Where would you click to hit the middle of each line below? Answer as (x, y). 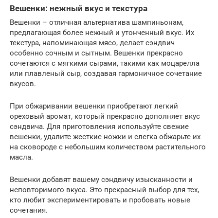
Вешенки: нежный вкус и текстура (79, 9)
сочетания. (29, 210)
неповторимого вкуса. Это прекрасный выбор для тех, (104, 190)
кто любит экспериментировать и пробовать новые (100, 200)
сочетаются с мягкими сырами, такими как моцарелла (105, 63)
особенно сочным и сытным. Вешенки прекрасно (96, 53)
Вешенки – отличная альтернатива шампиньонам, (97, 22)
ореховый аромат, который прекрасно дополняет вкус (105, 116)
